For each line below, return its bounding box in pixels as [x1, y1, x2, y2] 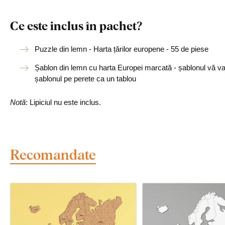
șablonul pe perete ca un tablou [35, 74, 136, 83]
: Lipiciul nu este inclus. [26, 98, 101, 106]
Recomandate [10, 145, 96, 164]
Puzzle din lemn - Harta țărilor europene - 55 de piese [35, 45, 208, 53]
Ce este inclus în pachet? [10, 17, 142, 34]
